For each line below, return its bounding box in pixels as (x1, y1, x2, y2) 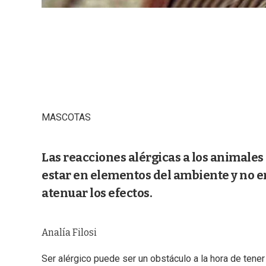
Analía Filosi (42, 227, 97, 239)
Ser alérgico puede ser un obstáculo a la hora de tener (42, 253, 265, 265)
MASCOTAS (42, 112, 91, 123)
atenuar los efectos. (42, 186, 152, 201)
